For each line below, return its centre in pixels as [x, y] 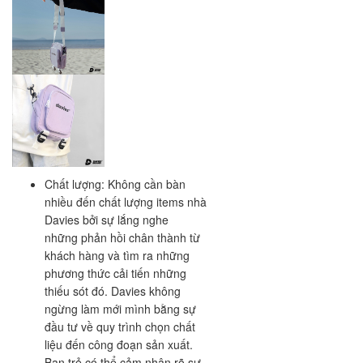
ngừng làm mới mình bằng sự [120, 308]
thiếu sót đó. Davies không [113, 290]
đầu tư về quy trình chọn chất [120, 326]
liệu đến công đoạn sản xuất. [119, 344]
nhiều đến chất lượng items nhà [126, 201]
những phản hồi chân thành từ [122, 237]
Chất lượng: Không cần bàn [115, 184]
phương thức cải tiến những [115, 273]
